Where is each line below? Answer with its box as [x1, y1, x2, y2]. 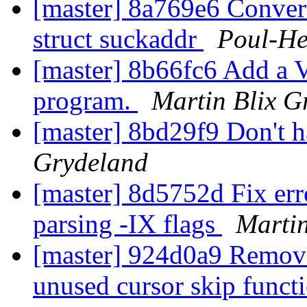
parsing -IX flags [33, 209, 222, 239]
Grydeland [33, 147, 148, 177]
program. [33, 86, 138, 116]
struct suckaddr [33, 24, 204, 54]
